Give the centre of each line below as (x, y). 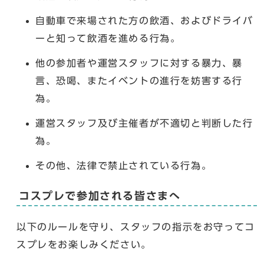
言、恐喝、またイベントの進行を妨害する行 (139, 80)
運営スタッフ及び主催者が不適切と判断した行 (144, 123)
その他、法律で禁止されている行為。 (124, 165)
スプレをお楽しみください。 (84, 244)
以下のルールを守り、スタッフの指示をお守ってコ (136, 227)
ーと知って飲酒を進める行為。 (108, 38)
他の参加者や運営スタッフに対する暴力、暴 (139, 63)
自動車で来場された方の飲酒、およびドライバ (144, 20)
